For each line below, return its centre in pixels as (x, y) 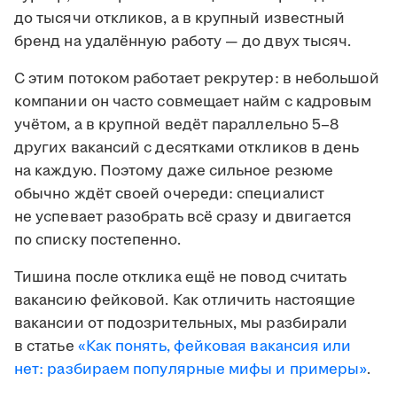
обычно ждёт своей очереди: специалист (169, 195)
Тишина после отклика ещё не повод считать (181, 278)
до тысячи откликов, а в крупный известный (180, 19)
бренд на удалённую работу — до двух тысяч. (183, 42)
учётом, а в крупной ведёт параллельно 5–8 (177, 125)
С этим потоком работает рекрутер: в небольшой (197, 79)
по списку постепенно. (97, 241)
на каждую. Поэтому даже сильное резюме (174, 171)
